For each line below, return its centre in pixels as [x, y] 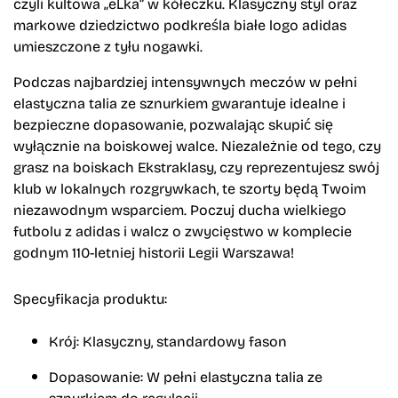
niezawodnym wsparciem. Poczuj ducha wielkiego [180, 210]
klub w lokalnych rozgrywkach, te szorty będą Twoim [190, 188]
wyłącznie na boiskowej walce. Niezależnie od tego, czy [197, 146]
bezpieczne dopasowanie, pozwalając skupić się [173, 124]
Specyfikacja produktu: [90, 298]
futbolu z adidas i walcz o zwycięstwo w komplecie [183, 231]
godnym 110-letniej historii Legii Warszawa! [154, 252]
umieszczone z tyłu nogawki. [108, 46]
